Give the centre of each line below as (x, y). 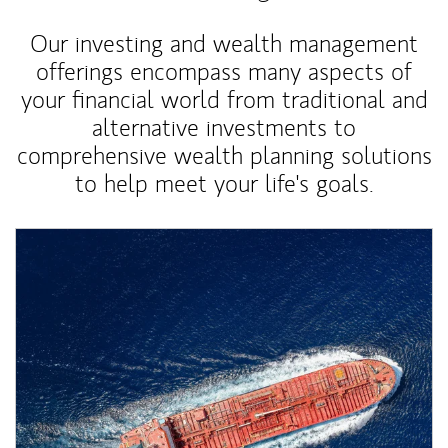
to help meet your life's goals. (224, 183)
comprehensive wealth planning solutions (224, 155)
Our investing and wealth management (224, 43)
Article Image (62, 238)
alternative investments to (224, 127)
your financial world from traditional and (224, 99)
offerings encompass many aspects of (224, 71)
